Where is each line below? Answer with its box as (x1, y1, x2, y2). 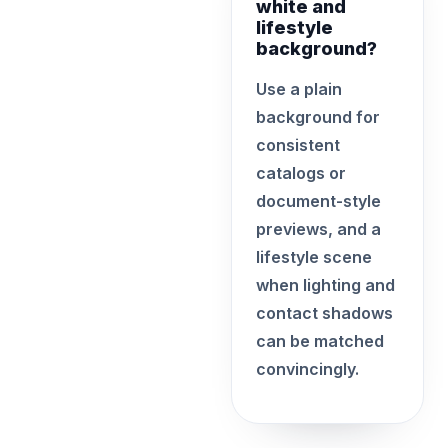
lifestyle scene (255, 247, 372, 267)
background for (255, 107, 380, 127)
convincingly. (255, 359, 359, 379)
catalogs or (255, 163, 346, 183)
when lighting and (255, 275, 395, 295)
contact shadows (255, 303, 393, 323)
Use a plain (255, 79, 342, 99)
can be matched (255, 331, 384, 351)
